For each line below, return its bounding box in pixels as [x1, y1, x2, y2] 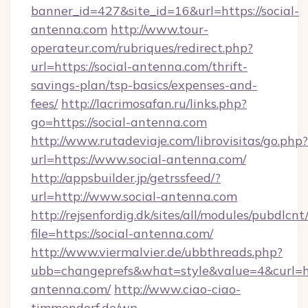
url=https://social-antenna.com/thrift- [31, 58, 247, 74]
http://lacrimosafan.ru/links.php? [61, 96, 247, 111]
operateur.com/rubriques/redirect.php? [31, 40, 253, 56]
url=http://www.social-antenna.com [31, 188, 237, 204]
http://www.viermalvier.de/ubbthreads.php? [31, 244, 283, 260]
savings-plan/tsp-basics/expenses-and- [31, 77, 257, 93]
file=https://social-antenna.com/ [31, 225, 213, 241]
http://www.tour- [111, 21, 208, 37]
